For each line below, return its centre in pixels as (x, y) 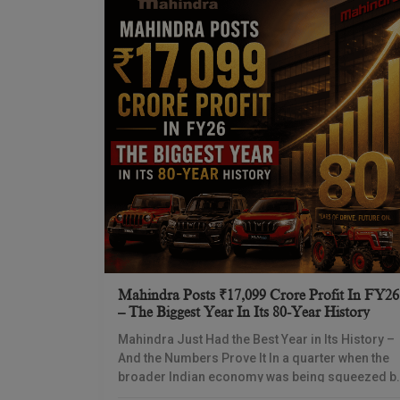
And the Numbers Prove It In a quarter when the (254, 358)
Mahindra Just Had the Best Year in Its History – (256, 339)
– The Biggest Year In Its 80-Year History (244, 312)
